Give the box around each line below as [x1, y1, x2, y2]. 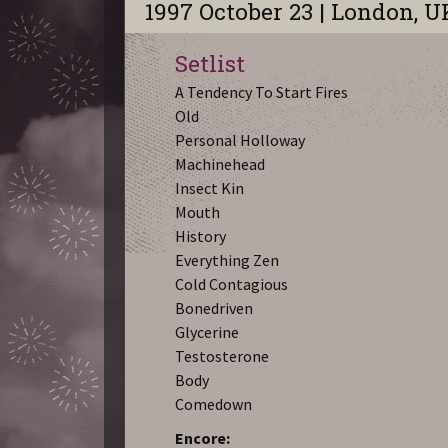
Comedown [175, 393, 253, 414]
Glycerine [175, 321, 240, 342]
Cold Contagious [175, 273, 289, 294]
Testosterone [175, 345, 270, 366]
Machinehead [175, 153, 266, 174]
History [175, 225, 227, 246]
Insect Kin [175, 177, 245, 198]
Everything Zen [175, 249, 280, 270]
